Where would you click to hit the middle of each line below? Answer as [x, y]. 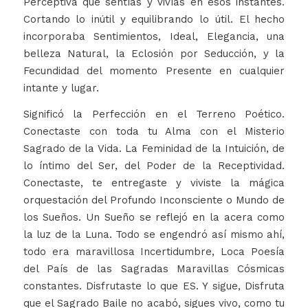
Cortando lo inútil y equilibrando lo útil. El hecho [154, 20]
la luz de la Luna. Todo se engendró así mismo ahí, [154, 235]
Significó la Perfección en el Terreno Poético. [154, 114]
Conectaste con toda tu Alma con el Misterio [154, 132]
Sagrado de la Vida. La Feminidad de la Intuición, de [154, 149]
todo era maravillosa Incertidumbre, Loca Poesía [154, 252]
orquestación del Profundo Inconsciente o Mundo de [154, 200]
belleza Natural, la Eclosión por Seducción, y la [154, 54]
